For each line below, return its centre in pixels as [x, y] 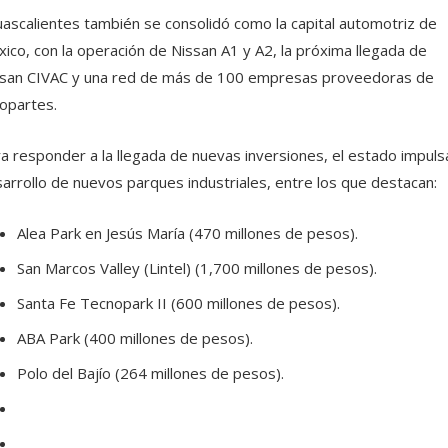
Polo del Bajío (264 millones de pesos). [150, 373]
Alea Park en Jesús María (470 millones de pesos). [187, 233]
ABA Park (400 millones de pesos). [134, 338]
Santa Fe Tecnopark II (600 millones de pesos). [178, 303]
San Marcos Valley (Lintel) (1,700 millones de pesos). [196, 268]
